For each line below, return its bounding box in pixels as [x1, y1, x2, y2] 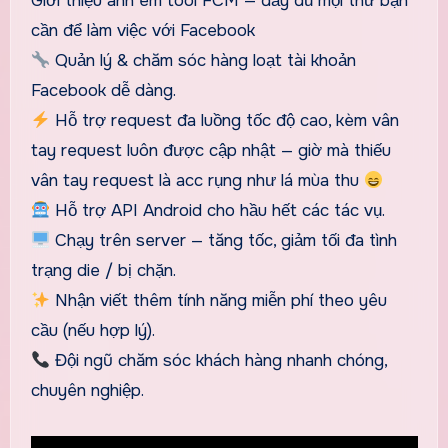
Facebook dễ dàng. [30, 79, 176, 101]
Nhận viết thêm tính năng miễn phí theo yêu [49, 289, 387, 311]
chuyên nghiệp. [30, 379, 144, 401]
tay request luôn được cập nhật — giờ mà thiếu [30, 139, 391, 161]
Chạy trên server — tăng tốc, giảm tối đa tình [49, 229, 397, 251]
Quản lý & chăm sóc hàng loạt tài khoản [49, 49, 356, 71]
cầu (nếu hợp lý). [30, 319, 155, 341]
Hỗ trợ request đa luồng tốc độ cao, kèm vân [49, 109, 399, 131]
